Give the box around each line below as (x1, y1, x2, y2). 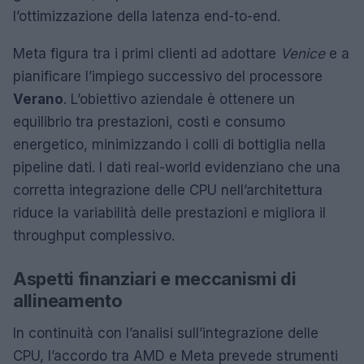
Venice (280, 45, 325, 62)
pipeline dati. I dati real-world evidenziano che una (13, 158, 340, 175)
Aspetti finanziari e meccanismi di (13, 267, 297, 289)
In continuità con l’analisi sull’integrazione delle (13, 324, 318, 341)
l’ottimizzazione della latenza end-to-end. (13, 7, 280, 24)
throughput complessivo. (13, 227, 175, 244)
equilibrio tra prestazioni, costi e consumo (13, 113, 285, 130)
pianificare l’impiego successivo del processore (13, 67, 323, 84)
